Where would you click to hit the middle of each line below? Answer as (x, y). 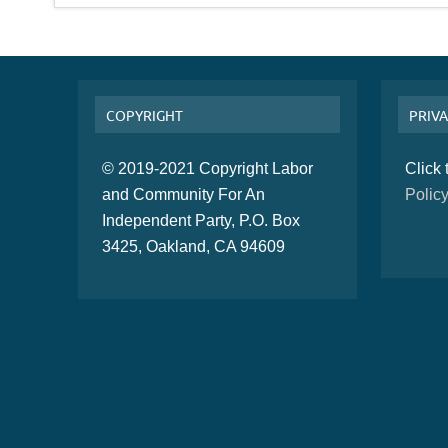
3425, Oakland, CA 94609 (193, 247)
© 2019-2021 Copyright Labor (207, 169)
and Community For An (183, 195)
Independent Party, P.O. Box (200, 221)
